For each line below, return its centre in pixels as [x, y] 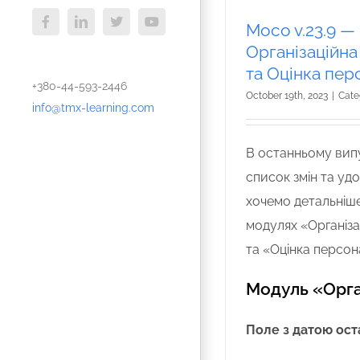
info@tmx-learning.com [93, 107]
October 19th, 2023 [287, 95]
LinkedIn [103, 27]
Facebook [70, 27]
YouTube [174, 27]
